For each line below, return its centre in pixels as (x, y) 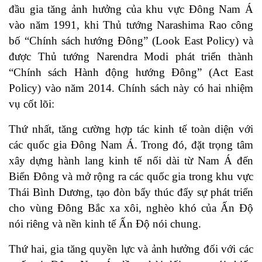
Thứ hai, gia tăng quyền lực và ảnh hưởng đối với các (131, 249)
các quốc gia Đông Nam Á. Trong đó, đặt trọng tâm (131, 144)
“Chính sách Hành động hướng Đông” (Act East (131, 72)
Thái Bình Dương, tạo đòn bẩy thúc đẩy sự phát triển (131, 192)
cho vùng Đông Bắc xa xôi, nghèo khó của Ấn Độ (131, 208)
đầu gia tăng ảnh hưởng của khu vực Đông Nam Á (131, 9)
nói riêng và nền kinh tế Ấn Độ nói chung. (105, 223)
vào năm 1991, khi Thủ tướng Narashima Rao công (131, 25)
